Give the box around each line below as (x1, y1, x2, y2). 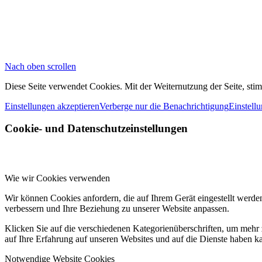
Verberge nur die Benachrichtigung (99, 101, 229, 111)
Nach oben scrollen (5, 61, 76, 71)
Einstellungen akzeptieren (5, 101, 99, 111)
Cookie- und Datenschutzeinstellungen (5, 122, 188, 135)
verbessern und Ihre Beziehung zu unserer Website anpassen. (5, 204, 229, 213)
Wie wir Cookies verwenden (5, 173, 110, 183)
